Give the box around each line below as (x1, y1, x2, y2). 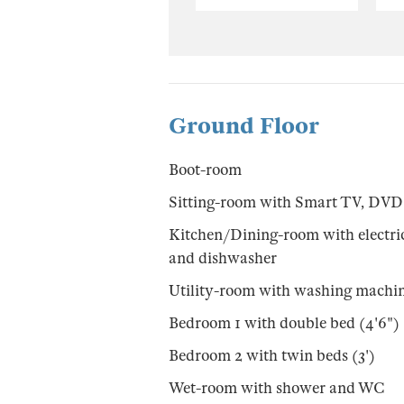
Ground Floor (169, 111, 319, 140)
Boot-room (169, 160, 242, 179)
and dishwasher (169, 248, 277, 268)
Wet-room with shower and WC (169, 378, 385, 398)
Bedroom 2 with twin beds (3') (169, 345, 375, 365)
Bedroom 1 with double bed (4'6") (169, 313, 399, 333)
